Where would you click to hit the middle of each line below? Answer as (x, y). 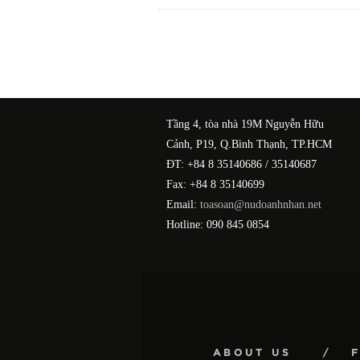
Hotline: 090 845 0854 (218, 224)
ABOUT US (252, 352)
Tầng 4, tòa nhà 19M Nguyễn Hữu (245, 124)
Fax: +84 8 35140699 (215, 184)
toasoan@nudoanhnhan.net (261, 204)
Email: (183, 204)
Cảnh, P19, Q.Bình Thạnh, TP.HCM (249, 144)
